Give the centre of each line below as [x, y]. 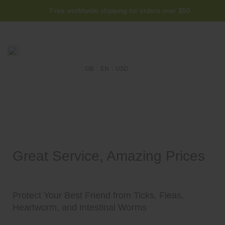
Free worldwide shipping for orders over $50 [120, 11]
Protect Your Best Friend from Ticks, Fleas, [98, 195]
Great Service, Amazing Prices [109, 156]
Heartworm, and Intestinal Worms [80, 207]
